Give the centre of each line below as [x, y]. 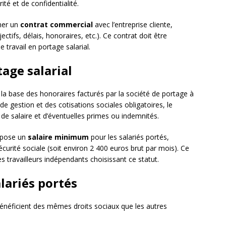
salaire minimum [58, 137]
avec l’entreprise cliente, [133, 25]
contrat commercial [56, 25]
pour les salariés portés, [129, 137]
